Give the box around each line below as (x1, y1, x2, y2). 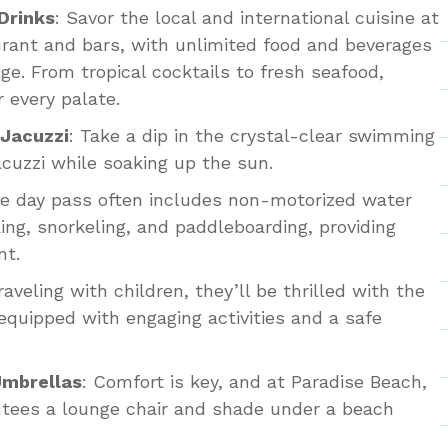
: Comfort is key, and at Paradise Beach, (82, 370, 427, 392)
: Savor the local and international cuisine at (55, 6, 439, 28)
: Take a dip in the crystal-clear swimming (69, 124, 435, 146)
